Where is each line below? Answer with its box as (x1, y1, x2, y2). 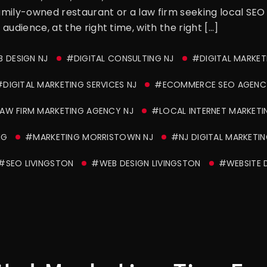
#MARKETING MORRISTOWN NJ (25, 131, 153, 144)
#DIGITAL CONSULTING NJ (66, 52, 174, 65)
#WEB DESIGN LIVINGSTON (91, 157, 201, 170)
